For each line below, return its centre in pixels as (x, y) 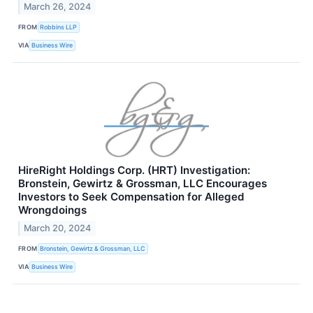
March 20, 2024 (58, 228)
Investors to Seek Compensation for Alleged (131, 196)
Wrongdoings (52, 210)
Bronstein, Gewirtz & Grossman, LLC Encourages (143, 183)
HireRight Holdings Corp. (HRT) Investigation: (134, 170)
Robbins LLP (59, 27)
